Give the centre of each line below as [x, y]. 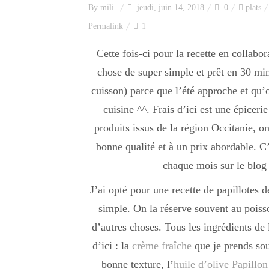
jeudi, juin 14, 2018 [169, 8]
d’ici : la [112, 246]
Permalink [106, 26]
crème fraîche [162, 246]
